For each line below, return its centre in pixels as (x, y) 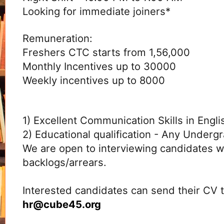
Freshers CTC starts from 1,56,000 (106, 52)
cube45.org (73, 204)
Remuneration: (57, 38)
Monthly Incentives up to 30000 (99, 66)
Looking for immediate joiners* (96, 11)
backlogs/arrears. (64, 162)
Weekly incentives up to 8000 (94, 80)
